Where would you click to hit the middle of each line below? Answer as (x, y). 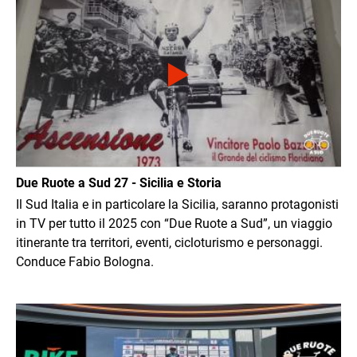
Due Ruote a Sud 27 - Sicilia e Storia (119, 183)
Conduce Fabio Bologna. (85, 262)
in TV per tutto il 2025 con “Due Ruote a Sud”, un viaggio (174, 224)
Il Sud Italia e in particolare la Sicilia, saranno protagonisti (177, 205)
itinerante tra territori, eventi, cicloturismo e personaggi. (169, 243)
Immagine (44, 312)
